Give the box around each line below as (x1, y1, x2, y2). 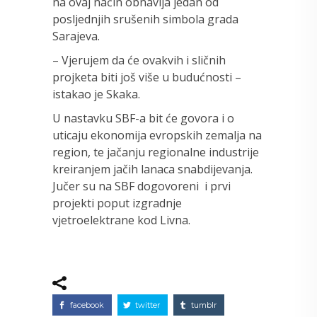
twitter (135, 299, 160, 310)
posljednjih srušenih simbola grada (52, 11, 238, 27)
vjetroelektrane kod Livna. (52, 212, 190, 228)
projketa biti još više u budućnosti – (52, 69, 241, 85)
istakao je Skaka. (52, 86, 149, 102)
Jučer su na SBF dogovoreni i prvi (52, 178, 231, 194)
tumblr (191, 299, 217, 310)
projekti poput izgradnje (52, 195, 182, 211)
